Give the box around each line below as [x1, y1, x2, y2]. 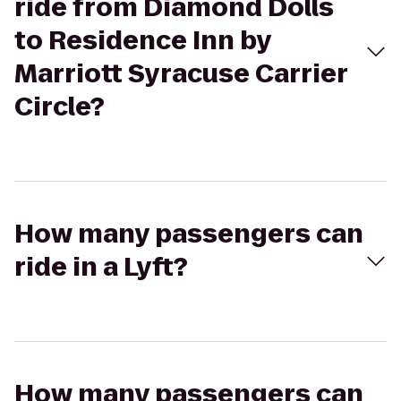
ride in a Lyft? [14, 250, 188, 285]
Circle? [14, 90, 105, 124]
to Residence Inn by [14, 23, 271, 58]
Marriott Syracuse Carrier [14, 56, 347, 91]
